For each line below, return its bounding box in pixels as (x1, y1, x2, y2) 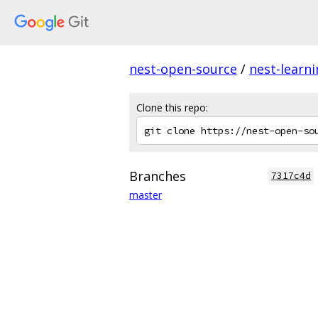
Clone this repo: (136, 101, 208, 114)
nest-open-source (129, 60, 237, 77)
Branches (129, 168, 186, 185)
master (129, 188, 162, 202)
